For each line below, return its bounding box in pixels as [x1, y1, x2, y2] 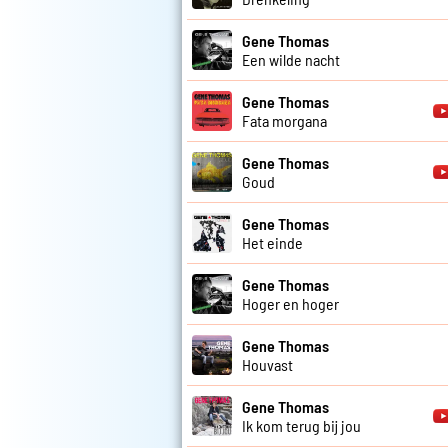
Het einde [242, 233, 303, 253]
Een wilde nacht [242, 50, 340, 70]
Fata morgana [242, 111, 327, 131]
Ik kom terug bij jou [242, 416, 361, 436]
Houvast [242, 355, 293, 375]
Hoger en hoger [242, 294, 339, 314]
